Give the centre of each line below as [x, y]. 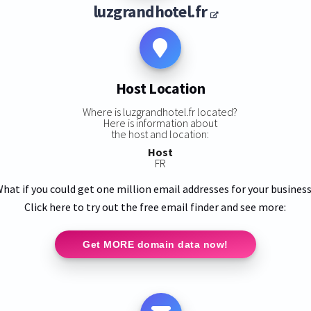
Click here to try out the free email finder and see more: [155, 207]
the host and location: [160, 134]
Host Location [160, 89]
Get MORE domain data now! [155, 244]
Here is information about [160, 123]
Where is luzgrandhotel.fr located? [160, 111]
